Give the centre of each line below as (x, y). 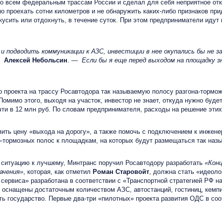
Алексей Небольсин (36, 60)
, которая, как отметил (58, 172)
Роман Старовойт (121, 172)
